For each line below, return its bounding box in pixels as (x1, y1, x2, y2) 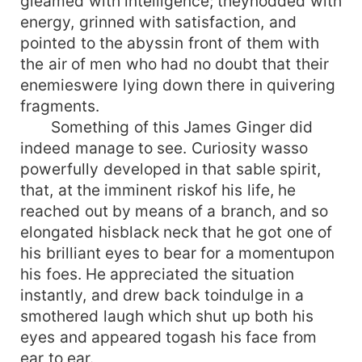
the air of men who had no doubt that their (20, 53, 329, 74)
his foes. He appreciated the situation (20, 263, 295, 284)
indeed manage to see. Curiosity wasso (20, 137, 309, 158)
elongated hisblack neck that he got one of (20, 221, 333, 242)
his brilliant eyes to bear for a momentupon (20, 242, 335, 263)
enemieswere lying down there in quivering (20, 74, 336, 95)
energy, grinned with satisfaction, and (20, 11, 297, 32)
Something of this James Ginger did (20, 116, 314, 137)
